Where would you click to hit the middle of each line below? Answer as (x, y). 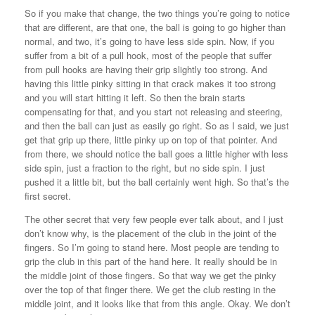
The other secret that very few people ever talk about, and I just (154, 219)
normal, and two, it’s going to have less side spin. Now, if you (149, 41)
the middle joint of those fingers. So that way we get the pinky (150, 275)
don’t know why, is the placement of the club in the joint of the (150, 233)
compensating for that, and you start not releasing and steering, (154, 111)
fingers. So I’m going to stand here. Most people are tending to (152, 247)
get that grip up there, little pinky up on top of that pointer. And (151, 139)
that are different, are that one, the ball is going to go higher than (155, 27)
